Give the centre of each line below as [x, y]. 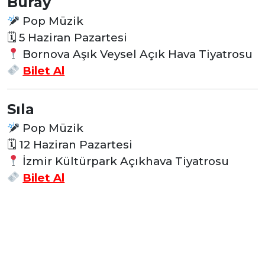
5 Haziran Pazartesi [72, 37]
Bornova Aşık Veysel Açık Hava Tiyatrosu [136, 54]
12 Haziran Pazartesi [74, 144]
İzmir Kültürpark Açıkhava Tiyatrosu [125, 161]
